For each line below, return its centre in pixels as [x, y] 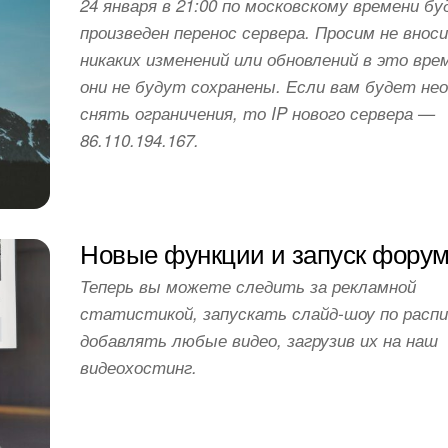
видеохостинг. [139, 367]
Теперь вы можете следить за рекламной [248, 286]
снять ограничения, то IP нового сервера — [258, 112]
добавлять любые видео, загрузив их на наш [259, 340]
